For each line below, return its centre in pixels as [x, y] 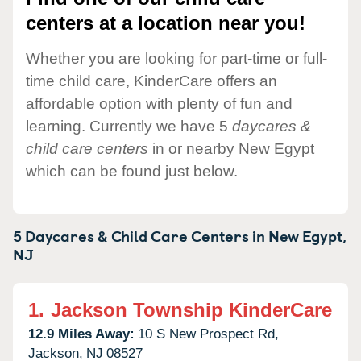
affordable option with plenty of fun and [159, 103]
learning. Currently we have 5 [129, 126]
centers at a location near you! [166, 23]
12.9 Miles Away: [81, 334]
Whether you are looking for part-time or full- [176, 58]
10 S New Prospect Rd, [208, 334]
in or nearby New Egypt [231, 148]
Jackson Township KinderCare [191, 309]
